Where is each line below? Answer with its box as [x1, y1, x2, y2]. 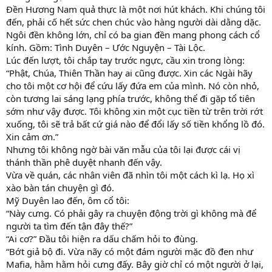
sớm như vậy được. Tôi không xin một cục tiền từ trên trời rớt [6, 105, 263, 118]
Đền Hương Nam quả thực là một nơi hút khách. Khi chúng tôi [6, 3, 265, 16]
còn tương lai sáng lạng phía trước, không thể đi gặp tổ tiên [6, 92, 255, 105]
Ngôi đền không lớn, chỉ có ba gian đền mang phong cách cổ [6, 29, 260, 41]
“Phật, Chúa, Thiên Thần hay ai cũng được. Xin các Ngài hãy [6, 67, 253, 80]
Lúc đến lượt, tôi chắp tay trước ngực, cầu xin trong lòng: [6, 54, 245, 67]
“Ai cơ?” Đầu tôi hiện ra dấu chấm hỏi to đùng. [6, 233, 198, 245]
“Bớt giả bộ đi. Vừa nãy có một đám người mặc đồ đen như [6, 245, 253, 258]
